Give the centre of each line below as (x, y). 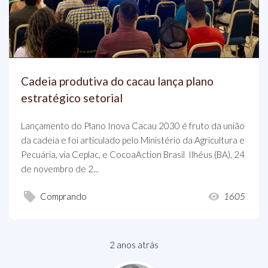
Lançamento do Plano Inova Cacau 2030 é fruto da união (133, 126)
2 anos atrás (134, 244)
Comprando (63, 197)
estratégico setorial (72, 98)
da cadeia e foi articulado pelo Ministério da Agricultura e (133, 140)
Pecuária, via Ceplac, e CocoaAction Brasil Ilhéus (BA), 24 (133, 155)
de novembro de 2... (60, 169)
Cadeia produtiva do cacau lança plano (117, 81)
